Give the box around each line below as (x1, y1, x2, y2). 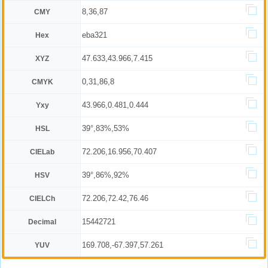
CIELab (30, 148, 55, 156)
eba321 (81, 31, 107, 39)
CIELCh (29, 194, 56, 203)
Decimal (28, 218, 57, 226)
